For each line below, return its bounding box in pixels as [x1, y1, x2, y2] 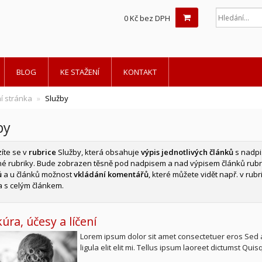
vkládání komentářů [73, 169, 149, 180]
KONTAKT [123, 67, 157, 77]
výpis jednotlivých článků [140, 147, 233, 157]
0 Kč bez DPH [124, 13, 170, 23]
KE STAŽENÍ [60, 67, 99, 77]
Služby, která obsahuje [56, 147, 141, 157]
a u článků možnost [1, 169, 74, 180]
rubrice [28, 147, 56, 157]
